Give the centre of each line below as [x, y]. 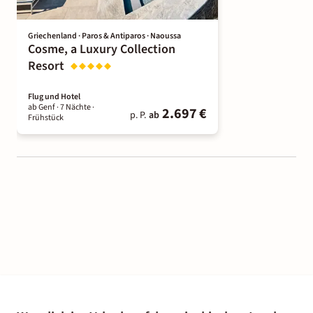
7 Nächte [75, 107]
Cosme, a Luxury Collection [102, 49]
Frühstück [46, 117]
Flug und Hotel [54, 96]
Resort [46, 66]
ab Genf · [44, 107]
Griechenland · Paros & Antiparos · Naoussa [104, 36]
